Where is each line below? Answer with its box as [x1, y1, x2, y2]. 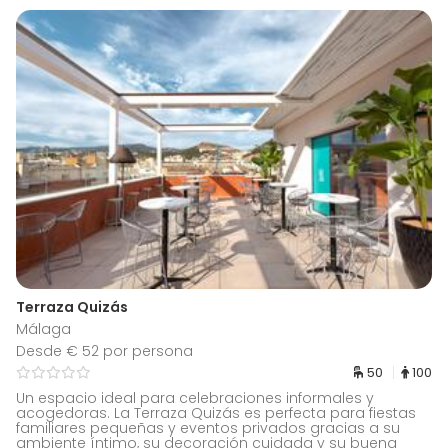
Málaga [16, 319, 71, 340]
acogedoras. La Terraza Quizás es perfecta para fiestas [16, 403, 416, 424]
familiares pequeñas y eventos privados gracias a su [16, 418, 400, 439]
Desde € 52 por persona [16, 341, 193, 362]
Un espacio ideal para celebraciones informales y [16, 388, 374, 409]
